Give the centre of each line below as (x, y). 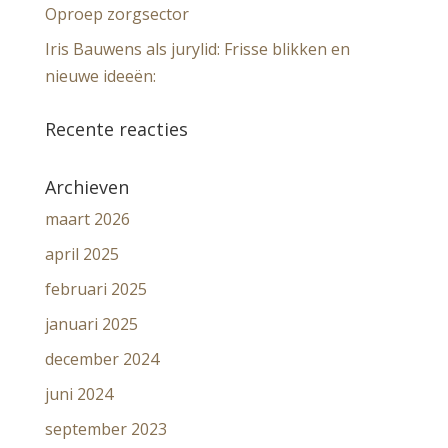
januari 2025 (91, 323)
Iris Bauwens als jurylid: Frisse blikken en (197, 48)
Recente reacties (116, 128)
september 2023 (105, 428)
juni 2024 (78, 393)
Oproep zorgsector (116, 13)
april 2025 (81, 253)
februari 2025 (95, 288)
